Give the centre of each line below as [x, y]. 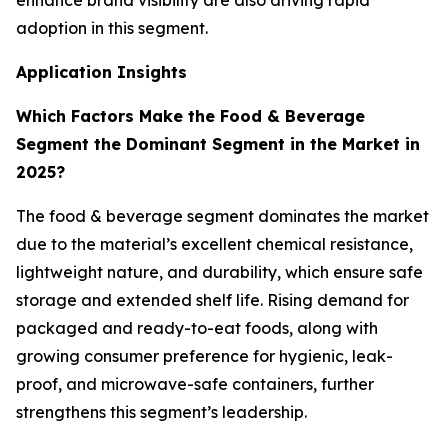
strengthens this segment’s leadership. [161, 412]
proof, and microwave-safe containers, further [195, 384]
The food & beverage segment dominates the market [222, 216]
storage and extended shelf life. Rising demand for [212, 300]
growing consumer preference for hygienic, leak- [204, 356]
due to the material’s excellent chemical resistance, [214, 244]
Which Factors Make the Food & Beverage [190, 116]
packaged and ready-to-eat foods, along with [197, 328]
